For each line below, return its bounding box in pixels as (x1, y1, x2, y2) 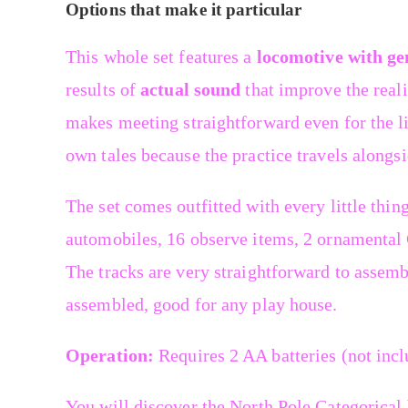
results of (66, 79, 141, 100)
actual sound (140, 79, 241, 100)
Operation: (66, 345, 154, 366)
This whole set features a (66, 46, 257, 67)
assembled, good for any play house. (66, 294, 338, 315)
